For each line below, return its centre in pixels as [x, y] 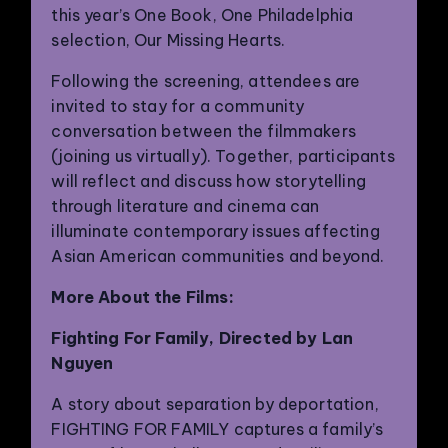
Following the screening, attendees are [206, 81]
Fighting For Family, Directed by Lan [202, 338]
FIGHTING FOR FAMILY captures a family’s [217, 429]
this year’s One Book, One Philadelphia [202, 15]
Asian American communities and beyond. [218, 256]
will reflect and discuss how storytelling [208, 181]
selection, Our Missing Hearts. [168, 40]
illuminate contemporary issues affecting [215, 231]
